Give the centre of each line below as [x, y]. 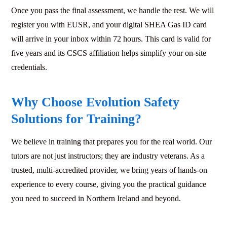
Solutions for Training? [76, 119]
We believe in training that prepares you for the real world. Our [111, 141]
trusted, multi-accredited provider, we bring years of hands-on [109, 170]
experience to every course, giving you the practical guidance [109, 184]
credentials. [29, 67]
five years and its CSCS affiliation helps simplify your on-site [109, 53]
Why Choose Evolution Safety [95, 102]
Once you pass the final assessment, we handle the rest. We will [112, 10]
